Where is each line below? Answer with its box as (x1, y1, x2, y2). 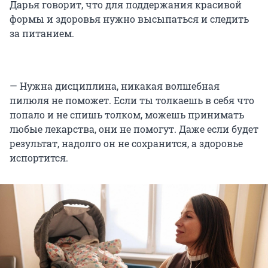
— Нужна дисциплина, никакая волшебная (10, 80, 220, 93)
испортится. (10, 151, 68, 165)
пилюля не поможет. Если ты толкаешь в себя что (10, 94, 254, 107)
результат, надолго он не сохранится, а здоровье (10, 137, 243, 150)
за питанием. (10, 27, 74, 40)
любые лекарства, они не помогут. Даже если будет (10, 123, 258, 136)
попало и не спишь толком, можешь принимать (10, 108, 244, 121)
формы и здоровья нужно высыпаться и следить (10, 13, 249, 26)
